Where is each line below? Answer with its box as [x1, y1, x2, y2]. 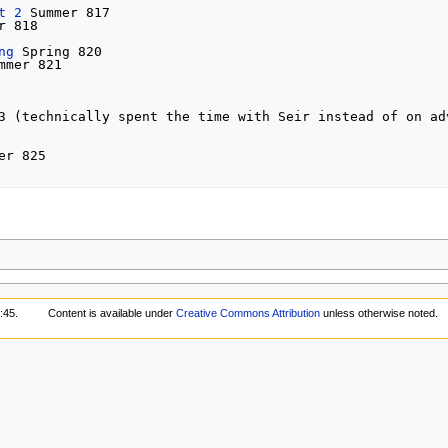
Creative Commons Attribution [175, 307, 320, 320]
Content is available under [47, 307, 176, 320]
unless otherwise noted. [319, 307, 438, 320]
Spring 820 [14, 43, 103, 59]
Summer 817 [22, 4, 111, 20]
